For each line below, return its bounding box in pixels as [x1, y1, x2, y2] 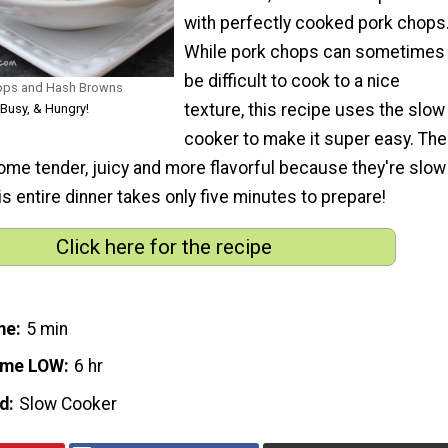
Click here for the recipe [56, 235, 272, 260]
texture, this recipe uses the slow [184, 99, 445, 120]
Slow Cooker [19, 394, 118, 415]
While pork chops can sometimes [184, 41, 445, 62]
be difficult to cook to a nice [184, 70, 400, 91]
